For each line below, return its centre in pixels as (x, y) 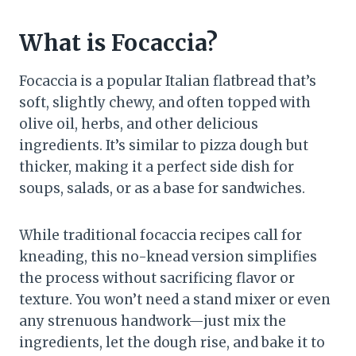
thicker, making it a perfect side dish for (157, 166)
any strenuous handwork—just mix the (153, 321)
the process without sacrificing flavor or (157, 278)
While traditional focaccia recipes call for (161, 235)
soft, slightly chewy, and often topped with (165, 102)
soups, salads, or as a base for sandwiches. (162, 188)
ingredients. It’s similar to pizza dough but (164, 145)
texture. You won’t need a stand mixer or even (175, 299)
